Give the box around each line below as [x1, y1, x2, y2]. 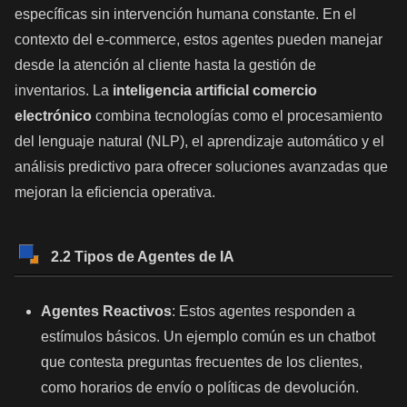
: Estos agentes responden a [172, 303, 356, 320]
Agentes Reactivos [41, 303, 173, 320]
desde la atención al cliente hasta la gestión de [15, 56, 316, 73]
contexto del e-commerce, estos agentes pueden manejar [15, 31, 382, 47]
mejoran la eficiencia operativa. [15, 184, 215, 200]
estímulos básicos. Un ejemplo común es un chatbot [41, 329, 376, 345]
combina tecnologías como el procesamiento [92, 107, 382, 124]
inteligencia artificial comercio [113, 82, 317, 98]
